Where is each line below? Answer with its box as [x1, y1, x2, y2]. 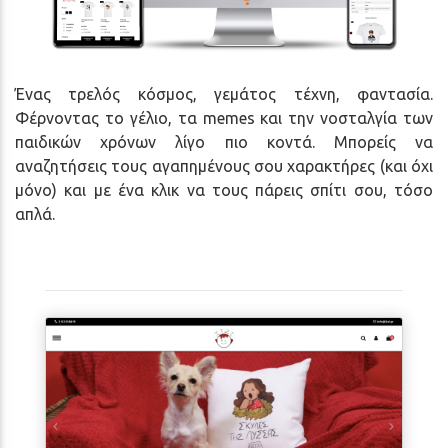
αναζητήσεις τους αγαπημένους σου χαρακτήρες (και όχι [15, 157, 433, 176]
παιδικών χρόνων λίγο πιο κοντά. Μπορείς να [15, 133, 433, 152]
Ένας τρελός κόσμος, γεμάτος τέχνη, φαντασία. [15, 85, 433, 104]
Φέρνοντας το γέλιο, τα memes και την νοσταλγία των [15, 109, 433, 128]
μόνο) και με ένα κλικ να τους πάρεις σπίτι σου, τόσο [15, 181, 433, 200]
